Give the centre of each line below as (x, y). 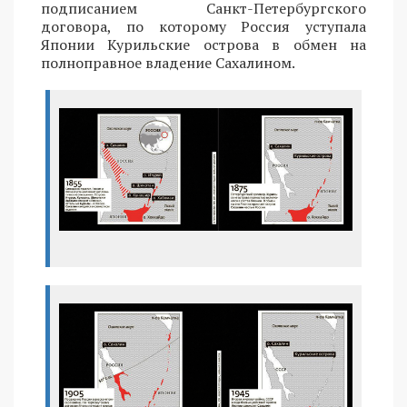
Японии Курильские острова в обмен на (203, 45)
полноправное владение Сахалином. (168, 63)
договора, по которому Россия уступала (203, 27)
